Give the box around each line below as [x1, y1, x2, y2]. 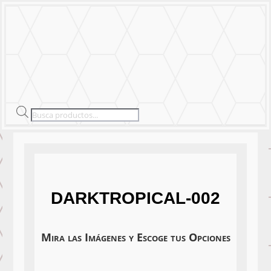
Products [30, 106, 67, 118]
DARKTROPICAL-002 [51, 189, 220, 207]
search [30, 120, 58, 132]
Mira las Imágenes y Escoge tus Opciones [41, 229, 230, 244]
